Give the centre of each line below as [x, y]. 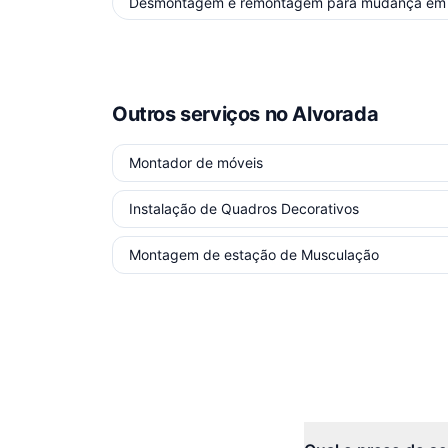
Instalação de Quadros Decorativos [244, 208]
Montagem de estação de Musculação [254, 254]
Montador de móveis [196, 162]
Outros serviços [188, 114]
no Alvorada [321, 114]
